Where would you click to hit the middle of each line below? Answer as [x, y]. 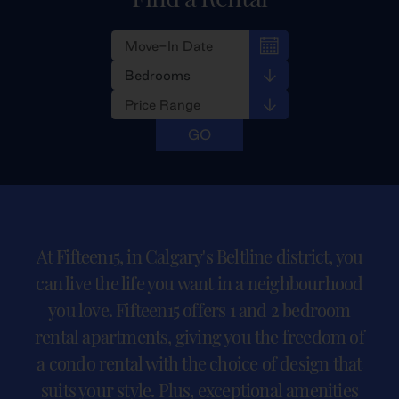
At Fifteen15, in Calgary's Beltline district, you [199, 256]
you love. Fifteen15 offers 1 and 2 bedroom [199, 309]
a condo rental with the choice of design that [199, 362]
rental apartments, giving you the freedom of [199, 336]
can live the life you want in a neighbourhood [199, 282]
